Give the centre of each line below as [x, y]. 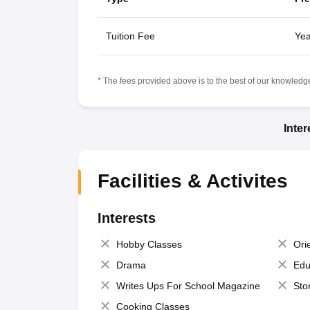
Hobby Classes [149, 244]
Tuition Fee [130, 36]
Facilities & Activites [192, 181]
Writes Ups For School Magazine [188, 285]
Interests [126, 218]
